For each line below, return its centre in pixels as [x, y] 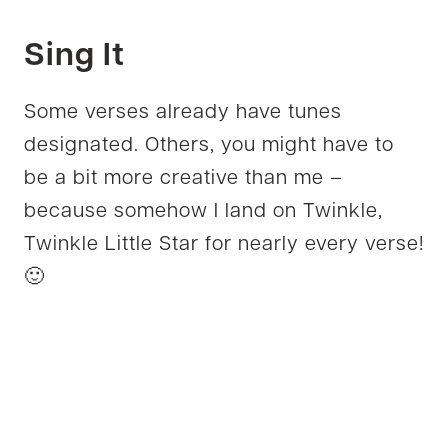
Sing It [74, 56]
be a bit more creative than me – [183, 178]
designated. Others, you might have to [209, 145]
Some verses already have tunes [183, 112]
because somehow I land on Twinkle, [203, 211]
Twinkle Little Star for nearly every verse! [224, 244]
